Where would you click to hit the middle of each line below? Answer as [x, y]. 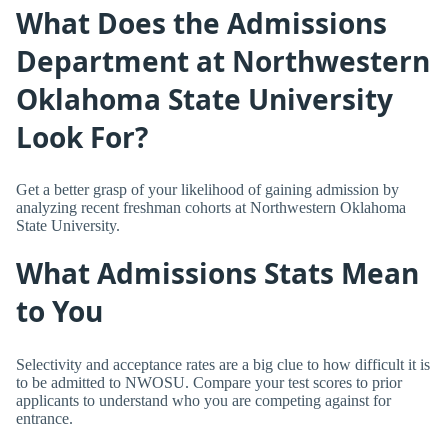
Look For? [82, 136]
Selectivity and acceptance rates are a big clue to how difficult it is [223, 364]
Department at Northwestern [223, 60]
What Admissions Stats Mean [217, 273]
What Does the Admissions [201, 22]
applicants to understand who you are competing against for [203, 400]
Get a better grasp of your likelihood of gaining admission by [207, 190]
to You [59, 311]
